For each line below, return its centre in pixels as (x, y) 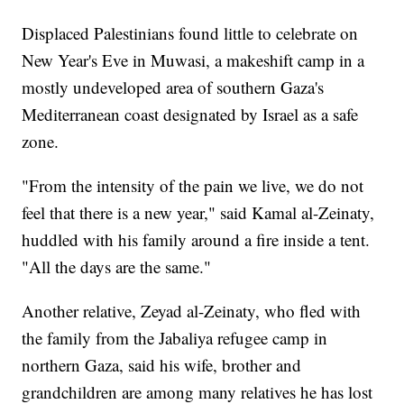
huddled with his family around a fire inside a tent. (196, 239)
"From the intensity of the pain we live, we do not (193, 185)
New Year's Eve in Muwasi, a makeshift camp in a (193, 60)
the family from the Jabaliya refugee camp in (175, 337)
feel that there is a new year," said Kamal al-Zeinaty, (198, 212)
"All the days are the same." (117, 266)
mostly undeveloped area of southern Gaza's (173, 87)
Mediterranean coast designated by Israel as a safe (190, 114)
